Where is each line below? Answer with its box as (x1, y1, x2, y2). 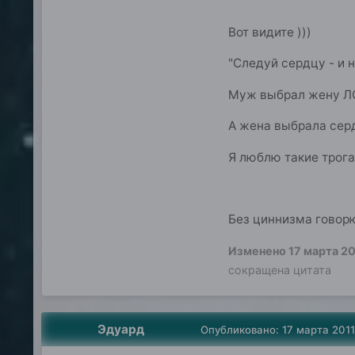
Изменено (227, 243, 288, 258)
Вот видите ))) (227, 25, 311, 40)
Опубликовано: (200, 323, 282, 336)
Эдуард (97, 321, 145, 337)
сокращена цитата (227, 262, 331, 277)
